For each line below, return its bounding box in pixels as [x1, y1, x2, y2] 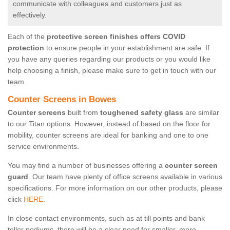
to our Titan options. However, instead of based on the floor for [8, 120, 210, 128]
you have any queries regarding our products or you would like [8, 55, 210, 64]
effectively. [13, 11, 49, 20]
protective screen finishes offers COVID [47, 32, 185, 41]
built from [66, 108, 100, 117]
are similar [183, 108, 219, 117]
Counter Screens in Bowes [8, 94, 116, 105]
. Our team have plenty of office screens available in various [28, 172, 222, 181]
